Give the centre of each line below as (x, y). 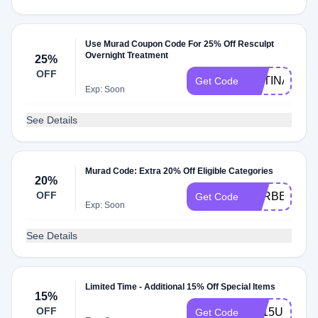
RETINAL (272, 81)
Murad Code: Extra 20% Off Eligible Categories (180, 171)
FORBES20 (277, 196)
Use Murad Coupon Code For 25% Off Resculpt (180, 44)
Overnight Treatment (127, 55)
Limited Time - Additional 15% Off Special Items (181, 287)
